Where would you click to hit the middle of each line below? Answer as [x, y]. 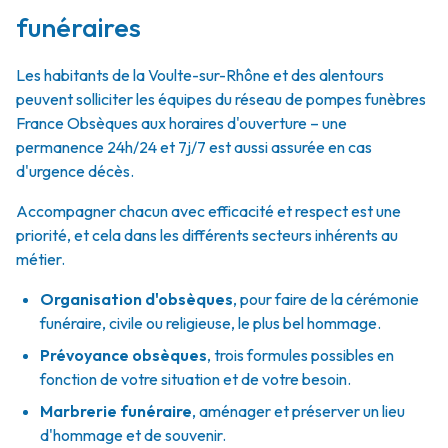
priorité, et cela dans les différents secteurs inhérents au [207, 235]
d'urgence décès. [75, 171]
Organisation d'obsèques [136, 299]
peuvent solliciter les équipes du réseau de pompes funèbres [221, 99]
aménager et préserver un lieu [302, 411]
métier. [40, 259]
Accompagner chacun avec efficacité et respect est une [208, 211]
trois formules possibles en [304, 355]
